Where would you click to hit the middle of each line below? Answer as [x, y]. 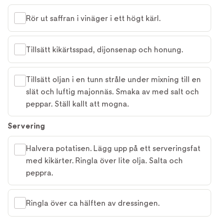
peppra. [40, 173]
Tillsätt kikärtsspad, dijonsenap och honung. [105, 49]
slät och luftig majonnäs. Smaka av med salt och [112, 92]
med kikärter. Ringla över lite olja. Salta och [104, 161]
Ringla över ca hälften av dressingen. [93, 203]
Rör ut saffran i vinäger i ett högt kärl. [93, 18]
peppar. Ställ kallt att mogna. [77, 104]
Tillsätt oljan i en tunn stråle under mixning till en [113, 80]
